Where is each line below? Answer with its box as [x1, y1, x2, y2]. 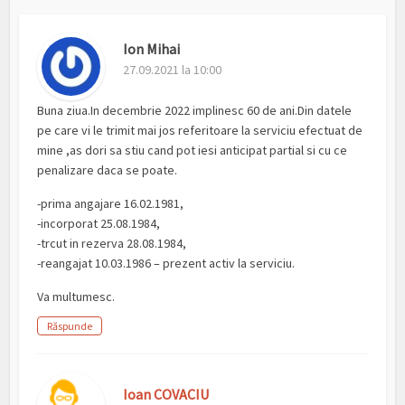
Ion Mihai [123, 40, 181, 59]
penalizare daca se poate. [37, 162, 178, 179]
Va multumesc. [37, 288, 116, 306]
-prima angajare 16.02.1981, [37, 195, 184, 212]
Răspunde [47, 319, 93, 334]
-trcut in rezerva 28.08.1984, [37, 235, 187, 252]
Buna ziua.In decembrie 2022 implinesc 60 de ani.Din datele [37, 102, 353, 119]
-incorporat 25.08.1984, [37, 215, 161, 232]
